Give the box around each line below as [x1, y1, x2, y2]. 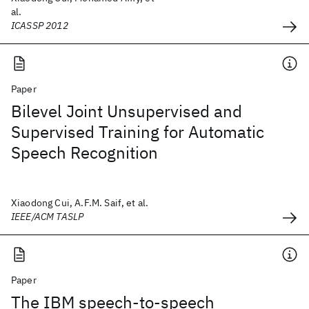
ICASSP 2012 [11, 19, 68, 32]
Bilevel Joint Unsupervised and [11, 100, 242, 122]
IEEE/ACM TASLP [11, 210, 84, 223]
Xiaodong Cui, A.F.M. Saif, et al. [11, 197, 149, 209]
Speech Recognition [11, 141, 158, 163]
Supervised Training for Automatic [11, 121, 264, 143]
